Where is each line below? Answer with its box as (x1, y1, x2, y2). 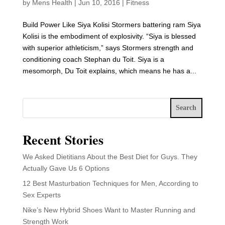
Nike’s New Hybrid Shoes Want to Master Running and (22, 206, 195, 214)
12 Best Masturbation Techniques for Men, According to (22, 179, 198, 187)
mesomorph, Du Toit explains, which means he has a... (22, 67, 196, 75)
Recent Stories (22, 130, 103, 149)
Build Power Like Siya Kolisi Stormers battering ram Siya (22, 21, 201, 29)
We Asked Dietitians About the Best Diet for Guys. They (22, 153, 197, 161)
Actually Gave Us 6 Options (22, 164, 109, 172)
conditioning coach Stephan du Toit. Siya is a (22, 55, 164, 63)
